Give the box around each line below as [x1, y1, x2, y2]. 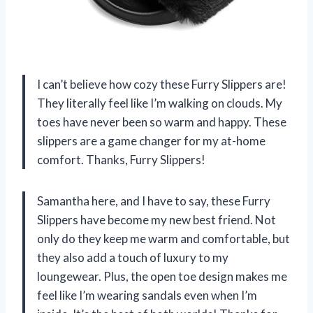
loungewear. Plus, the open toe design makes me [37, 269, 287, 284]
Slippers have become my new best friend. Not [37, 212, 276, 228]
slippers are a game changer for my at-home [37, 133, 265, 149]
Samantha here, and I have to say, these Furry [37, 194, 270, 209]
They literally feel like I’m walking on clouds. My [37, 96, 282, 111]
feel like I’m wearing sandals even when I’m [37, 288, 257, 303]
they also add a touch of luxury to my [37, 250, 228, 265]
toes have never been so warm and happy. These [37, 115, 286, 130]
